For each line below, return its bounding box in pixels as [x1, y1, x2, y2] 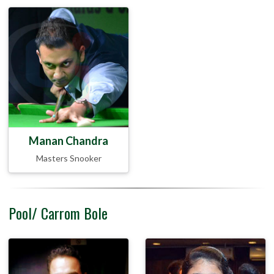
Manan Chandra [29, 134, 108, 148]
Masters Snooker [35, 153, 102, 164]
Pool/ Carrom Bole [9, 202, 108, 224]
